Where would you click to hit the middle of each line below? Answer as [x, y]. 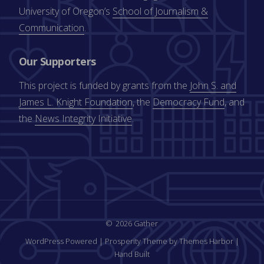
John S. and [213, 85]
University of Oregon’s [66, 11]
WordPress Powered [61, 241]
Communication [52, 27]
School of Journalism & [160, 11]
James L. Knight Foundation [76, 102]
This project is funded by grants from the [104, 85]
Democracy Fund [189, 102]
